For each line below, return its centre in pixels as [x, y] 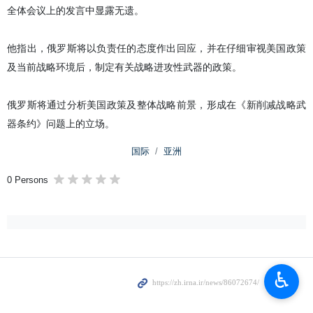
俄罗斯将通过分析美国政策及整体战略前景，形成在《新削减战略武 [156, 105]
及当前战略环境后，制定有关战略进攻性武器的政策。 [124, 67]
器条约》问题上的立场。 [61, 124]
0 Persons [28, 180]
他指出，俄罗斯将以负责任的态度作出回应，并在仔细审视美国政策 [156, 48]
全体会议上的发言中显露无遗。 [75, 10]
